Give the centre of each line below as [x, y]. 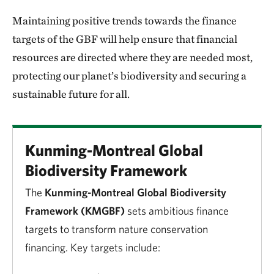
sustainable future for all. [71, 94]
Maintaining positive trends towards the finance [124, 20]
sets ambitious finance [177, 211]
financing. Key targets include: [93, 247]
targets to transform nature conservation [117, 229]
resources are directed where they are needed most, [132, 57]
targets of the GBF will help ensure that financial [125, 39]
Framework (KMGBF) [75, 211]
